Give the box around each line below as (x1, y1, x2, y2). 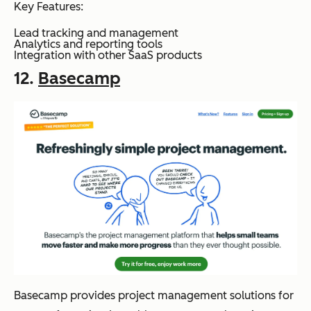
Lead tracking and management (14, 26, 178, 40)
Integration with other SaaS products (14, 48, 202, 62)
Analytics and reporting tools (14, 37, 162, 51)
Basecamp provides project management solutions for (14, 288, 294, 302)
